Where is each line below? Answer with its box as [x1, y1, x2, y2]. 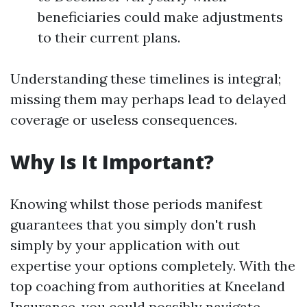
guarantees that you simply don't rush [10, 216, 256, 233]
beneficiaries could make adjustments [38, 8, 283, 25]
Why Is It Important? [10, 149, 214, 175]
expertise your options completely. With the [10, 257, 295, 274]
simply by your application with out [10, 236, 240, 254]
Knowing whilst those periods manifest [10, 195, 262, 212]
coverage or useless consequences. [10, 111, 237, 128]
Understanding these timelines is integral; [10, 70, 281, 87]
